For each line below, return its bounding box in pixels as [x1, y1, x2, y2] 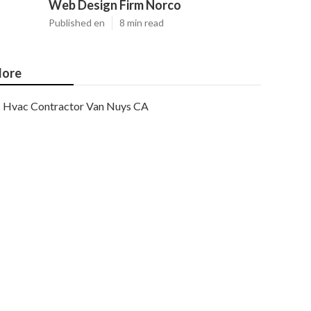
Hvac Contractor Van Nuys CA [3, 99, 149, 112]
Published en [49, 17, 105, 28]
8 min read [119, 17, 164, 28]
